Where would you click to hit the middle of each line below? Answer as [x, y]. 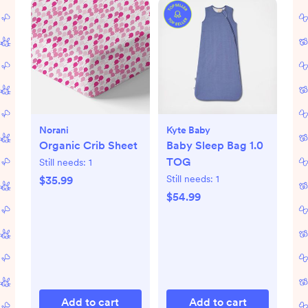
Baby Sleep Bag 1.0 [215, 145]
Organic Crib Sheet [88, 145]
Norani [54, 130]
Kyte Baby [188, 130]
